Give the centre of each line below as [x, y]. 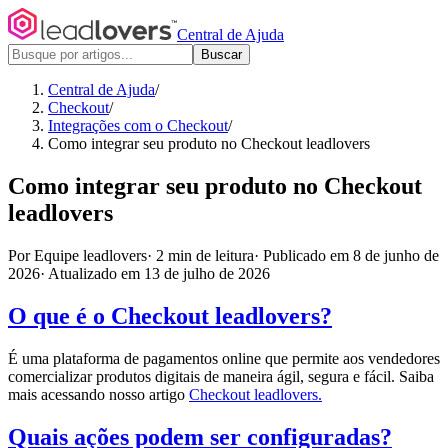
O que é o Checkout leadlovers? [170, 315]
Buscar [221, 54]
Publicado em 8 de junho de [351, 255]
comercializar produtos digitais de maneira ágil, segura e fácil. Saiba [221, 376]
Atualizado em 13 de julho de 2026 [159, 273]
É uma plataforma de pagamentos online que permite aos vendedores [224, 358]
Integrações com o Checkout [138, 125]
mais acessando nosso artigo [98, 394]
